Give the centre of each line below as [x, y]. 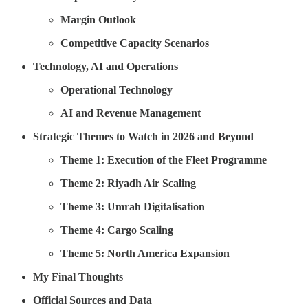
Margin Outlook [98, 19]
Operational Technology [117, 89]
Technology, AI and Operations [106, 66]
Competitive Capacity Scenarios [135, 43]
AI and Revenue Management [131, 113]
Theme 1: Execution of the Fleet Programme [164, 159]
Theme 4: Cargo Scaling [117, 230]
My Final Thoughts [78, 276]
